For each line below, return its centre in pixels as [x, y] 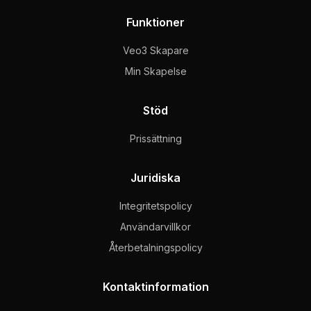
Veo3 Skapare [155, 50]
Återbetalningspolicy [155, 247]
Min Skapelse [155, 71]
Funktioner [155, 22]
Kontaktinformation [155, 287]
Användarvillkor [155, 227]
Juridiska [155, 178]
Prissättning [155, 138]
